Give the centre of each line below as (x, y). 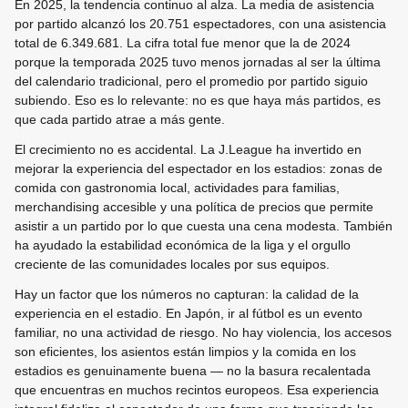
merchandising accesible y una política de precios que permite (194, 206)
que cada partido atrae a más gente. (120, 119)
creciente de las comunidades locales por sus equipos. (172, 264)
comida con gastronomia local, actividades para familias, (177, 187)
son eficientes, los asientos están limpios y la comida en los (185, 351)
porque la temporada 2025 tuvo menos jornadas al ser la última (198, 61)
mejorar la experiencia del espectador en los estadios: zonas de (199, 168)
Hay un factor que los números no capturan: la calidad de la (187, 294)
